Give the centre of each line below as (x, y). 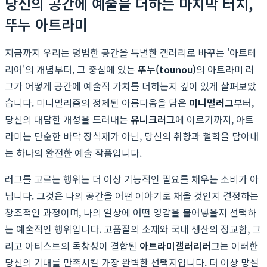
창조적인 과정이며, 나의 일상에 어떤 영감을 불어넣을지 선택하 (131, 212)
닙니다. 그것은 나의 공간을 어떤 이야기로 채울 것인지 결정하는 (132, 195)
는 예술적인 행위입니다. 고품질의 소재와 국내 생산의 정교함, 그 (133, 229)
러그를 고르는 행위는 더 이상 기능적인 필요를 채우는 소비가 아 (132, 178)
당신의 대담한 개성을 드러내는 (68, 119)
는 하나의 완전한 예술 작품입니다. (73, 152)
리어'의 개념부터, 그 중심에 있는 (71, 69)
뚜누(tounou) (167, 69)
